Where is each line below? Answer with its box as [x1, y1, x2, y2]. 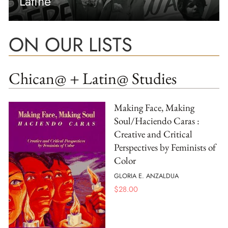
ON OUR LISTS [9, 30, 132, 59]
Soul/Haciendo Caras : [114, 114, 199, 127]
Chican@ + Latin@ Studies [9, 68, 177, 89]
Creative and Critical [114, 127, 192, 140]
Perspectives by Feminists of [114, 140, 216, 154]
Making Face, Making [114, 101, 194, 114]
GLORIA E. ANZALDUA [114, 171, 179, 181]
